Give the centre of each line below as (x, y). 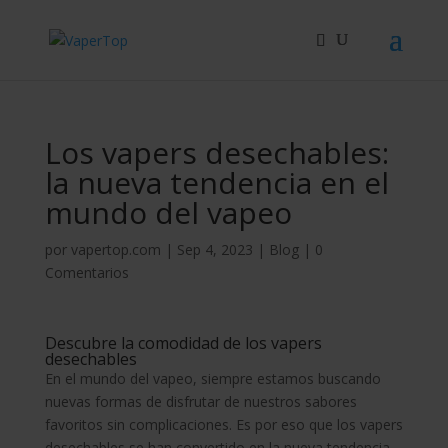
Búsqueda (41, 15)
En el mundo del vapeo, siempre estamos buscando (212, 378)
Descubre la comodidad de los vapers (183, 343)
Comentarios (86, 272)
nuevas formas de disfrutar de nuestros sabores (200, 401)
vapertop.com (115, 249)
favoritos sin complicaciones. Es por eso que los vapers (223, 424)
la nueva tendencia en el (216, 182)
